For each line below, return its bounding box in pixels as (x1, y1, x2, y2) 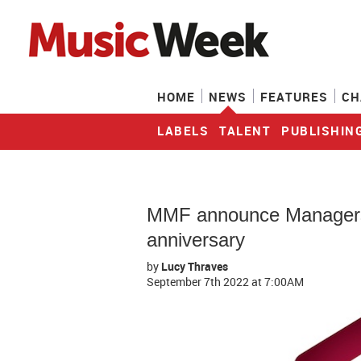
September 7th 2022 (147, 274, 251, 289)
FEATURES (260, 89, 328, 105)
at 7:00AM (251, 274, 304, 289)
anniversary (147, 229, 245, 251)
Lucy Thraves (161, 259, 228, 274)
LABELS (157, 122, 209, 139)
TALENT (219, 122, 271, 139)
